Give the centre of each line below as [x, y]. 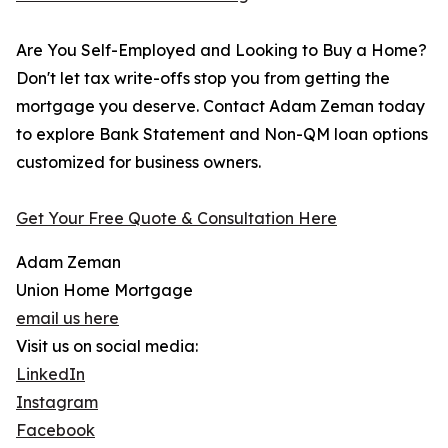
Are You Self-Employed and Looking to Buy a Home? [221, 50]
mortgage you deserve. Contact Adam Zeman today [220, 106]
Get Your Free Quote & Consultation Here [176, 218]
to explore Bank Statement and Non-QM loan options [222, 134]
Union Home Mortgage [104, 290]
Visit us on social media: [107, 346]
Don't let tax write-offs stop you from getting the [203, 78]
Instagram [57, 402]
